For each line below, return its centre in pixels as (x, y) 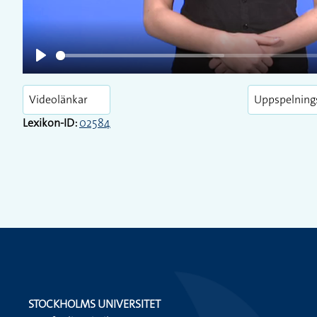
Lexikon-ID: (50, 123)
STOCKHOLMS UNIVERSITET (94, 304)
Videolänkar (58, 99)
